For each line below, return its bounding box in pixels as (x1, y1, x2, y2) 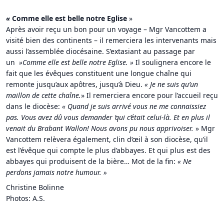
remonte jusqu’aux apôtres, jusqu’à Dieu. (6, 79, 144, 89)
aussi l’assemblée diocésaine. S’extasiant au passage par (6, 46, 195, 56)
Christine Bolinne (6, 182, 64, 192)
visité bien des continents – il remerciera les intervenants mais (6, 35, 216, 45)
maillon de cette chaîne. (6, 90, 81, 100)
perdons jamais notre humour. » (6, 167, 107, 177)
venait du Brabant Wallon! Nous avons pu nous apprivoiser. (6, 123, 193, 133)
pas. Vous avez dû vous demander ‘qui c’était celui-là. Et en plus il (6, 112, 210, 122)
